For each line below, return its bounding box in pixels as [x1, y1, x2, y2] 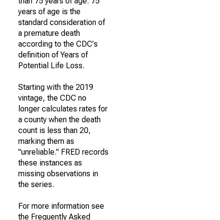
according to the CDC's [18, 39, 98, 49]
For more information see [18, 201, 104, 211]
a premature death [18, 28, 80, 38]
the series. [18, 180, 54, 189]
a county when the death [18, 115, 101, 124]
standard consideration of [18, 18, 105, 27]
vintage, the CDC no [18, 93, 86, 103]
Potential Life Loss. [18, 61, 84, 70]
